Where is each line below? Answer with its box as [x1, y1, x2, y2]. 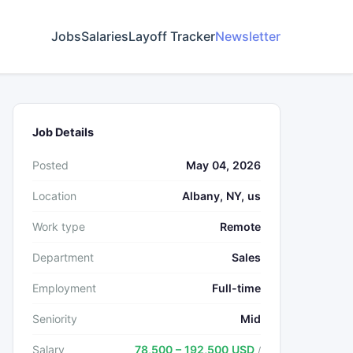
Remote [220, 220, 261, 233]
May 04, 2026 [186, 158, 261, 172]
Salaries [81, 28, 128, 44]
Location [32, 189, 76, 203]
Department [32, 251, 94, 264]
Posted [32, 158, 69, 172]
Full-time [212, 281, 261, 295]
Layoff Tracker [128, 28, 215, 44]
